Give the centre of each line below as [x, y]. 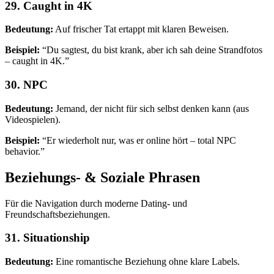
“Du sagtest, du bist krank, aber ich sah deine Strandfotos [151, 50]
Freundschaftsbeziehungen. [57, 214]
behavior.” [25, 151]
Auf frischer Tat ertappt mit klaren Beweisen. [141, 29]
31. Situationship [47, 238]
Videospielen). [33, 119]
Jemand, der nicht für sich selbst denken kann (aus [151, 108]
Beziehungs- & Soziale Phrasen [102, 177]
